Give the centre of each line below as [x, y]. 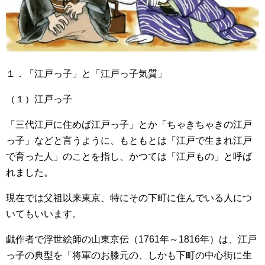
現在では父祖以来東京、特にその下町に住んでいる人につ [129, 198]
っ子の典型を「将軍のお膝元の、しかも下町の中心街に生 [129, 255]
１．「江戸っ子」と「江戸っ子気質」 [86, 73]
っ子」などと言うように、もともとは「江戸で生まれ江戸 [129, 140]
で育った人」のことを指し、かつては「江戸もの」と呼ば [129, 156]
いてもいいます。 [44, 214]
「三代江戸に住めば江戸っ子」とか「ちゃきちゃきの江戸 [129, 124]
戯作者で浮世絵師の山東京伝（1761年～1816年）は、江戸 [131, 239]
